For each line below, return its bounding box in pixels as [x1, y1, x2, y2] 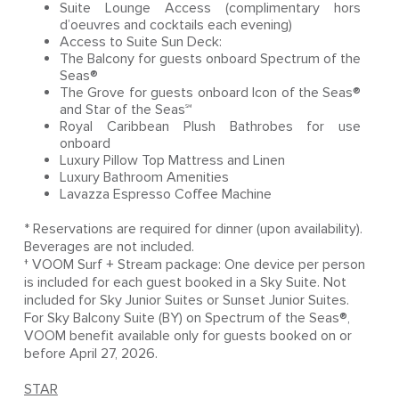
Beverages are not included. [23, 238, 194, 256]
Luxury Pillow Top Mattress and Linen [59, 151, 289, 169]
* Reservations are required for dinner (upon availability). [23, 220, 362, 238]
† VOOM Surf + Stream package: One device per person [23, 256, 365, 273]
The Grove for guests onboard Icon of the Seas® [59, 84, 362, 102]
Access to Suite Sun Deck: [59, 33, 225, 51]
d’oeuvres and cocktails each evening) [59, 16, 296, 34]
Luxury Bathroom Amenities [59, 168, 232, 186]
